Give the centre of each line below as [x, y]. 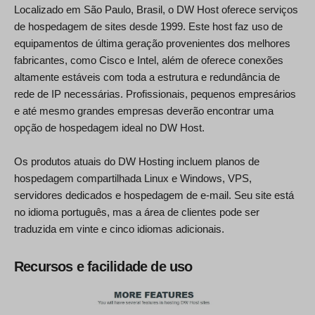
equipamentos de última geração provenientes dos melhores [152, 44]
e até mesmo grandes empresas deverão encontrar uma [144, 111]
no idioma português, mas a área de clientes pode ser [137, 212]
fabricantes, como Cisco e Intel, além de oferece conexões [149, 60]
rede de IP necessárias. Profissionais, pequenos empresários [155, 94]
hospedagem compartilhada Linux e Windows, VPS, [133, 179]
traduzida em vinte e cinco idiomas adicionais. [119, 229]
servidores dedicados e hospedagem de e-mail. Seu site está [154, 195]
